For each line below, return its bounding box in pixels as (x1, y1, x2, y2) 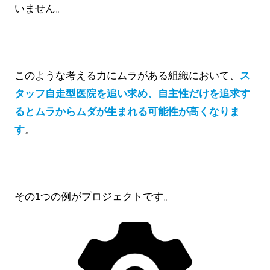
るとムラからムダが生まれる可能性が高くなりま (14, 106, 240, 118)
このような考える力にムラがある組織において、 (14, 70, 240, 82)
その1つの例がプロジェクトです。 (14, 191, 174, 203)
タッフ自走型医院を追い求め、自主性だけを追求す (14, 88, 250, 100)
